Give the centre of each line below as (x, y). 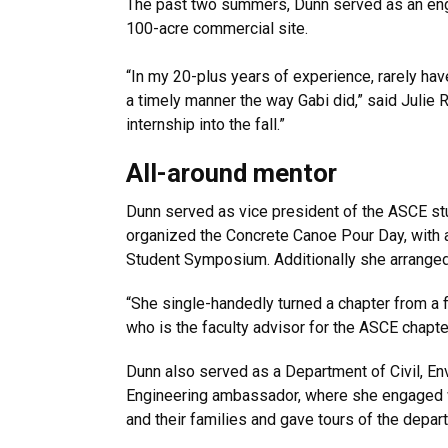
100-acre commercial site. (217, 28)
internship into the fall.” (205, 124)
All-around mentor (231, 173)
